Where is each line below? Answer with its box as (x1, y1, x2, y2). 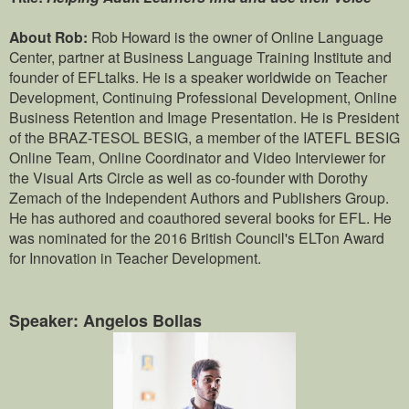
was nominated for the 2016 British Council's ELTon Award (9, 227, 384, 248)
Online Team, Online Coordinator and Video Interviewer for (9, 147, 385, 168)
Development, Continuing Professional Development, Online (9, 87, 397, 108)
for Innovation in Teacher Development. (9, 247, 261, 268)
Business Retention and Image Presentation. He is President (9, 107, 399, 128)
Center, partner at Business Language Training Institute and (9, 47, 392, 68)
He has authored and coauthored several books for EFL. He (9, 207, 392, 228)
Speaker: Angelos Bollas (9, 309, 202, 333)
